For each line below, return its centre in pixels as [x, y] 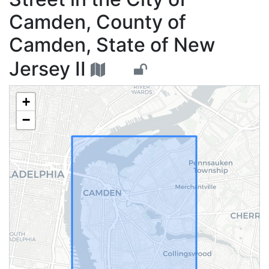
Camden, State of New [112, 45]
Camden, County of [98, 22]
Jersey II [47, 69]
